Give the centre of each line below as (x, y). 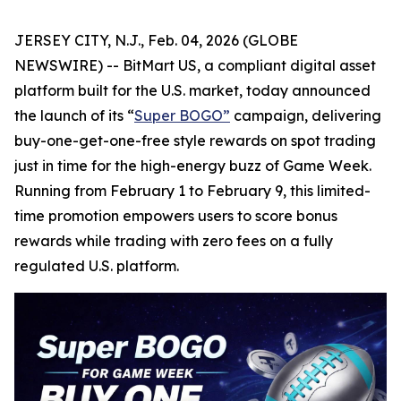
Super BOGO (179, 115)
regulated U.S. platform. (97, 266)
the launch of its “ (74, 115)
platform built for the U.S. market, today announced (192, 90)
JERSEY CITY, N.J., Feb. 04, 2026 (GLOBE (156, 40)
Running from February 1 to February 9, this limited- (192, 191)
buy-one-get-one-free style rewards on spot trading (195, 141)
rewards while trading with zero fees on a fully (174, 241)
